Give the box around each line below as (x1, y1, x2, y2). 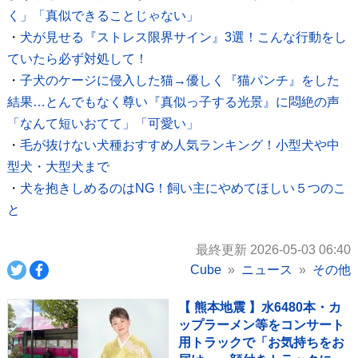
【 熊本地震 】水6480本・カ (177, 300, 341, 314)
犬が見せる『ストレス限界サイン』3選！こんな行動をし (19, 30, 347, 44)
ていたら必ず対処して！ (6, 52, 148, 66)
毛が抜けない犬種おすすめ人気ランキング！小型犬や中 (19, 138, 340, 152)
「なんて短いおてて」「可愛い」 (6, 117, 199, 130)
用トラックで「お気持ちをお (177, 336, 344, 349)
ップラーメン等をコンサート (177, 318, 344, 332)
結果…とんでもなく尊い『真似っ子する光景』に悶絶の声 (6, 95, 340, 109)
